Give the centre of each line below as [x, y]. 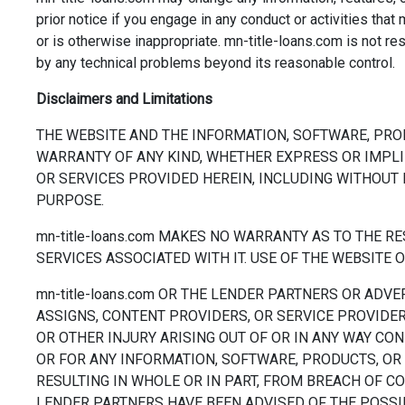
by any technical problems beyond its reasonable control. [216, 63]
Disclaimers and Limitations [124, 99]
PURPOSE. [70, 200]
